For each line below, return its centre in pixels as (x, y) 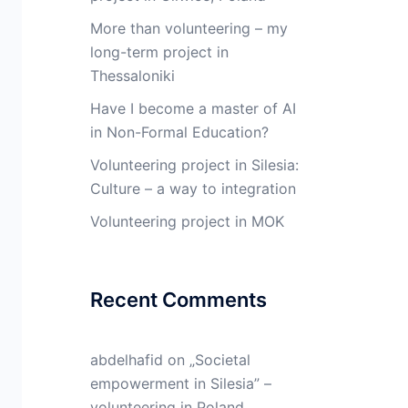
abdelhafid (126, 360)
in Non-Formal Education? (179, 132)
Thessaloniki (132, 76)
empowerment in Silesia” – (180, 383)
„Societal (219, 360)
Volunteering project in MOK (187, 221)
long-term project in (159, 52)
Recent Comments (178, 300)
